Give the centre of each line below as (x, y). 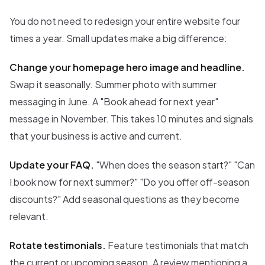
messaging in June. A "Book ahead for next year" (114, 102)
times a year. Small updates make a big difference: (118, 38)
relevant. (29, 216)
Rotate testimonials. (58, 245)
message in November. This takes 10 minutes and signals (131, 119)
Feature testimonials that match (177, 245)
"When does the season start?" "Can (174, 165)
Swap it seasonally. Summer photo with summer (113, 85)
